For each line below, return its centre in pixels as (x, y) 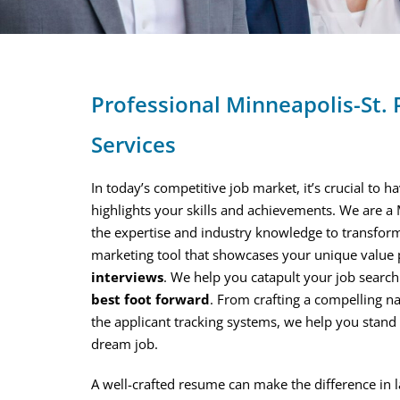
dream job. (125, 344)
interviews (127, 277)
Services (133, 144)
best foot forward (150, 299)
